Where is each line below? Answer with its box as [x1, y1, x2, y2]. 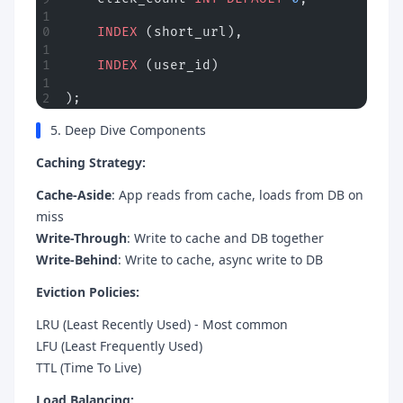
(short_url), [138, 24, 243, 40]
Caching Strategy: [36, 154, 146, 171]
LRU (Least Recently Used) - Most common [36, 316, 288, 333]
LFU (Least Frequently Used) [36, 337, 202, 354]
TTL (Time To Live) [36, 359, 141, 376]
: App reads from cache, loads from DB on [112, 186, 363, 203]
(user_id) [138, 58, 219, 73]
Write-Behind [36, 251, 118, 268]
